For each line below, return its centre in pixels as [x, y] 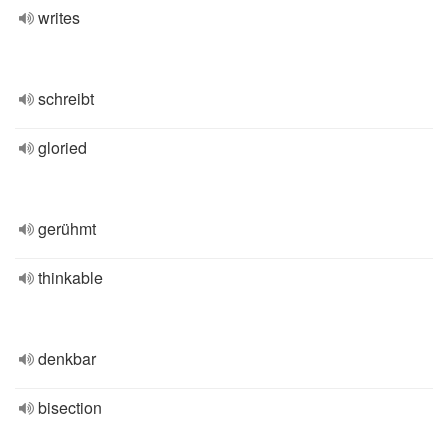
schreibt [66, 98]
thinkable [70, 277]
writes [59, 17]
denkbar [67, 358]
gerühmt [67, 228]
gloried [62, 147]
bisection [70, 407]
